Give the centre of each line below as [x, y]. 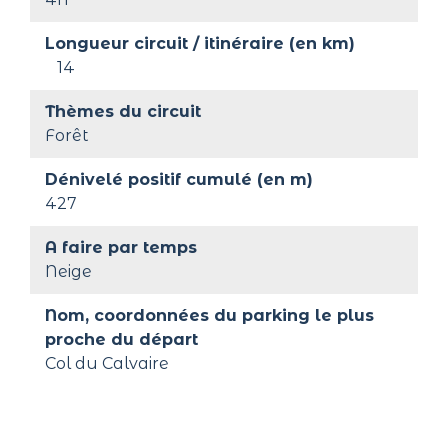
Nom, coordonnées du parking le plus [212, 315]
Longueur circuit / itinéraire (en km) [200, 43]
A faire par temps [121, 247]
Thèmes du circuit [123, 111]
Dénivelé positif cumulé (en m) [179, 179]
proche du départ [121, 339]
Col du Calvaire [107, 363]
